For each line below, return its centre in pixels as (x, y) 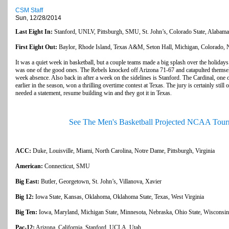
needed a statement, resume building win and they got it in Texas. (94, 93)
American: (29, 166)
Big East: (27, 182)
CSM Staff (29, 10)
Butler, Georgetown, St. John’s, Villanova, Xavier (100, 182)
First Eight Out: (36, 47)
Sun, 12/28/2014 (38, 18)
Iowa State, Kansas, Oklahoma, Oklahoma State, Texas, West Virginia (119, 197)
